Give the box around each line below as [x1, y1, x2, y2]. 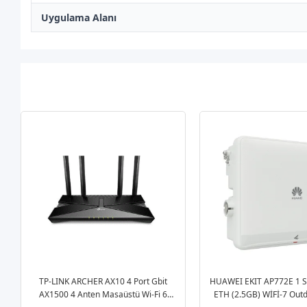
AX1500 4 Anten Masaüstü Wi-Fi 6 [38, 288, 167, 300]
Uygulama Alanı [41, 11, 117, 24]
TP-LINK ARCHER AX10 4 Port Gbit [38, 275, 167, 287]
